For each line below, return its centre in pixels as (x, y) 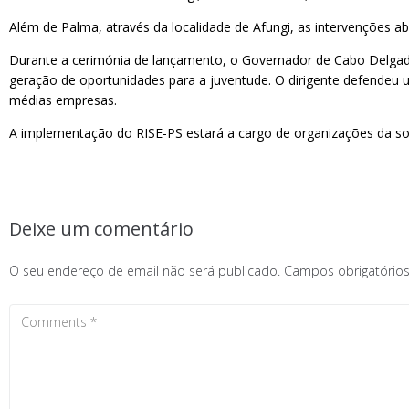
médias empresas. (63, 100)
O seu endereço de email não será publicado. (145, 271)
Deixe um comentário (101, 229)
